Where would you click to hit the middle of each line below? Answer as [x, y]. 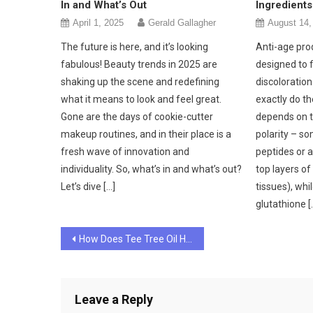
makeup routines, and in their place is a [146, 134]
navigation [110, 267]
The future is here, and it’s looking [135, 46]
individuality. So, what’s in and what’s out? [152, 169]
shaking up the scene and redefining [140, 81]
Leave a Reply [114, 299]
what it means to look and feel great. [141, 99]
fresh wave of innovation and [125, 151]
